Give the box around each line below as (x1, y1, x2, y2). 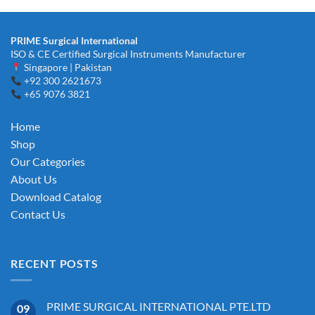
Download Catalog (11, 190, 101, 204)
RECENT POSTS (11, 256, 98, 270)
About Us (11, 172, 57, 186)
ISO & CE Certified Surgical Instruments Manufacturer (11, 48, 246, 60)
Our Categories (11, 155, 85, 169)
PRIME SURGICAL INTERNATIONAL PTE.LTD (46, 300, 271, 314)
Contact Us (11, 207, 65, 221)
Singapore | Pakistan (21, 61, 112, 74)
